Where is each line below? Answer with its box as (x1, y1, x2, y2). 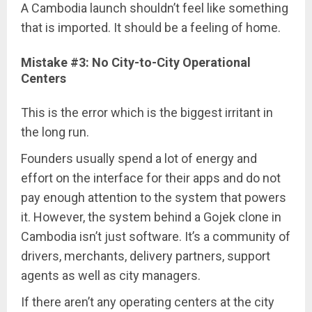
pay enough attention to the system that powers (21, 189, 286, 205)
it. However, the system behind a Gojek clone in (21, 209, 281, 224)
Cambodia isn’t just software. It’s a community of (21, 228, 290, 244)
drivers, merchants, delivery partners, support (21, 248, 270, 263)
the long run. (21, 124, 89, 139)
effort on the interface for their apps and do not (21, 170, 281, 185)
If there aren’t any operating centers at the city (21, 294, 274, 309)
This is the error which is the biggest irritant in (21, 104, 273, 120)
